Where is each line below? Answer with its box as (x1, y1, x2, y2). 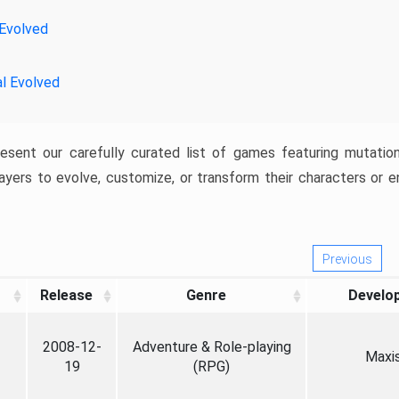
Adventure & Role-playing (132, 338, 291, 355)
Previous (322, 252, 372, 266)
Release (40, 287, 93, 304)
